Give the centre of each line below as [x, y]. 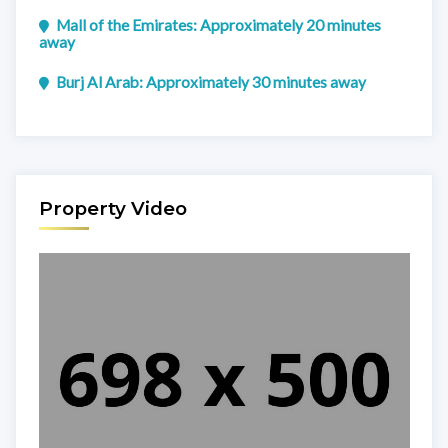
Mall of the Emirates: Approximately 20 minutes [218, 25]
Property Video [112, 208]
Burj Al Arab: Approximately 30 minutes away [211, 81]
